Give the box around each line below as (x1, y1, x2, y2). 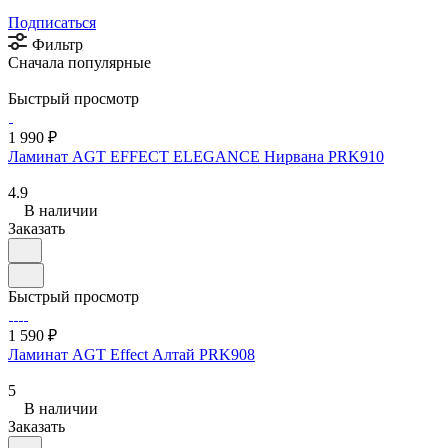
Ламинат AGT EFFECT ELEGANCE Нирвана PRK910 (8, 147, 384, 165)
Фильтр (32, 35, 83, 53)
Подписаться (8, 13, 96, 31)
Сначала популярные (8, 53, 151, 71)
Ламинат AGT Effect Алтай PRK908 (8, 345, 255, 363)
